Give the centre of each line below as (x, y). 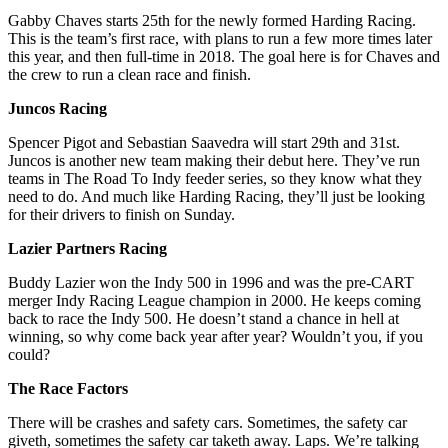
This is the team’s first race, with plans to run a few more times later (220, 39)
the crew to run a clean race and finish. (131, 75)
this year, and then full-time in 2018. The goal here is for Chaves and (224, 57)
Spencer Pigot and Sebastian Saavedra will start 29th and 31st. (204, 143)
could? (29, 355)
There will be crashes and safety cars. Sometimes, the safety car (207, 423)
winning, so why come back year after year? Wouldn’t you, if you (215, 337)
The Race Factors (68, 389)
